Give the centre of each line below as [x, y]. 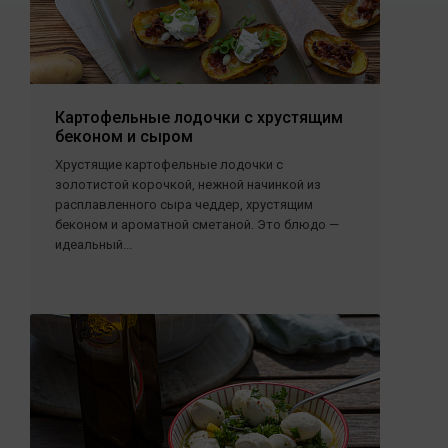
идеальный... [93, 244]
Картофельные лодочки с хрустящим [199, 117]
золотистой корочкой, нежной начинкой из [188, 184]
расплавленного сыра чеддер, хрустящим [184, 204]
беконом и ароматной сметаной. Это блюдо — [197, 224]
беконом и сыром [124, 136]
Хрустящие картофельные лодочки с [169, 164]
